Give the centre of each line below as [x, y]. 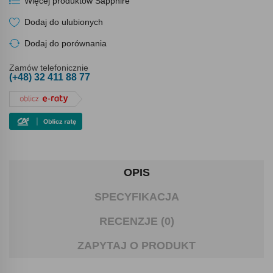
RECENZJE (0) [136, 221]
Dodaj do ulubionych [64, 22]
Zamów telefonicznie [49, 68]
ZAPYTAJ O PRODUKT [136, 245]
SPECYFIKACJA [136, 197]
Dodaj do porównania [66, 44]
